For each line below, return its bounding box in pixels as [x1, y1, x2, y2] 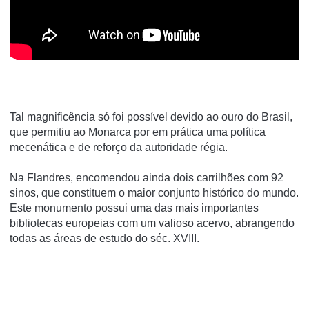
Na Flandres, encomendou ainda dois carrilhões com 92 [10, 171, 283, 183]
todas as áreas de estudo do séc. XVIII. [10, 232, 199, 244]
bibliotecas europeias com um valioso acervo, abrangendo [10, 217, 295, 229]
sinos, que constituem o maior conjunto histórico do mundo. [10, 186, 299, 199]
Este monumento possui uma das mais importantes [10, 201, 259, 214]
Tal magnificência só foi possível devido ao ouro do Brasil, [10, 110, 292, 123]
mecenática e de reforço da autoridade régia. [10, 141, 228, 153]
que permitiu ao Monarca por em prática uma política [10, 126, 266, 138]
